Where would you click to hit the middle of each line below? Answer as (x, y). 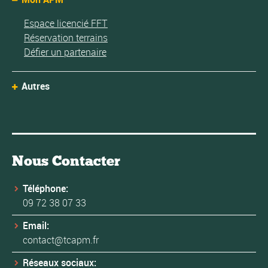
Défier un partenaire (65, 52)
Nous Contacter (66, 161)
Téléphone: (45, 189)
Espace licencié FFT (66, 24)
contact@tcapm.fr (61, 240)
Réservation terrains (66, 38)
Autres (36, 86)
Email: (36, 226)
